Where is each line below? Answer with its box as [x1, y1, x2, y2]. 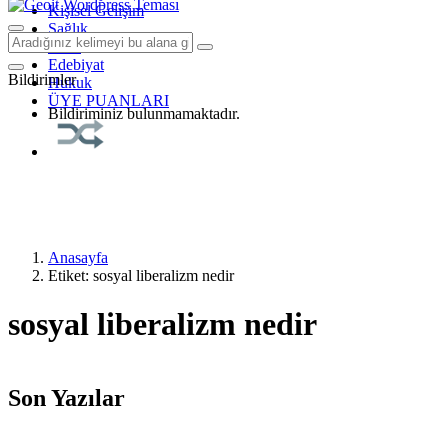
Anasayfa [48, 249, 108, 266]
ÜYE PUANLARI [48, 92, 169, 109]
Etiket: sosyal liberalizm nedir [48, 267, 234, 284]
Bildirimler [8, 71, 76, 88]
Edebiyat [48, 56, 104, 73]
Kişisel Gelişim [48, 2, 144, 19]
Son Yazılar [8, 384, 125, 411]
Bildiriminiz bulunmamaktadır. [48, 105, 240, 122]
